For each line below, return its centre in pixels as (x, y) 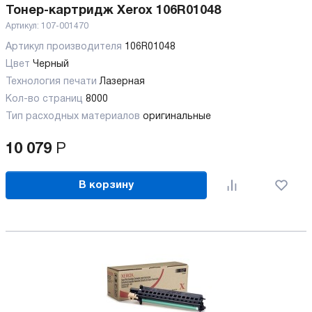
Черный (51, 65)
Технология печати (53, 82)
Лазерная (122, 82)
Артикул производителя (65, 47)
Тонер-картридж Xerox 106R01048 (113, 11)
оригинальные (177, 117)
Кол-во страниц (46, 100)
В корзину (107, 185)
